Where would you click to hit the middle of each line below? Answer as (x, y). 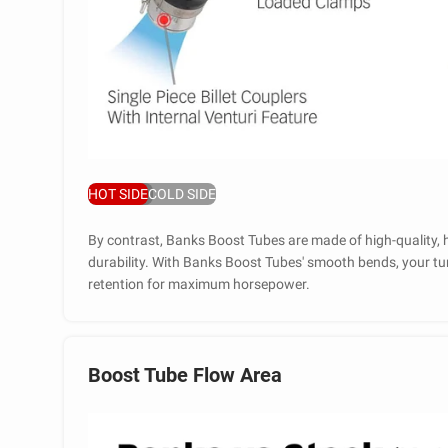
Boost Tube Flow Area (185, 375)
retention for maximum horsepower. (199, 284)
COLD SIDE (182, 194)
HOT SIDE (118, 194)
